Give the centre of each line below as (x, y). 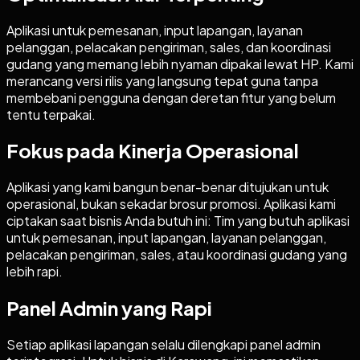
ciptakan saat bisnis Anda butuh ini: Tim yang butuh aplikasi (178, 221)
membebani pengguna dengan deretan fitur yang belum (171, 97)
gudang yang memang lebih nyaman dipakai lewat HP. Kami (180, 63)
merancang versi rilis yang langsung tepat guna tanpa (162, 80)
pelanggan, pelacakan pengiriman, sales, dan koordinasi (169, 47)
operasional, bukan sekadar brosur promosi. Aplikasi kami (171, 204)
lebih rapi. (35, 272)
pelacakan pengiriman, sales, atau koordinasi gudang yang (177, 255)
